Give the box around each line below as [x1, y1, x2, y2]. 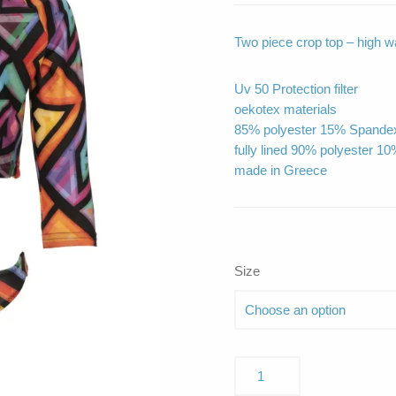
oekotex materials [234, 101, 337, 117]
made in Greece [234, 162, 327, 178]
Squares [233, 377, 282, 393]
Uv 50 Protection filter [234, 80, 358, 96]
